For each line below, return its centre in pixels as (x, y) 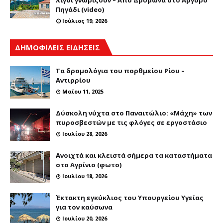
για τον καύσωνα (84, 207)
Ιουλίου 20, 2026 (85, 218)
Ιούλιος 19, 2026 (85, 20)
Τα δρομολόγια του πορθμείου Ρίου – (120, 70)
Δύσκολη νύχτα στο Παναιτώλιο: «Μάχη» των (134, 113)
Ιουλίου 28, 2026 (85, 133)
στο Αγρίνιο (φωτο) (89, 165)
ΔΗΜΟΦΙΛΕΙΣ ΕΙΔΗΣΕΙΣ (57, 47)
